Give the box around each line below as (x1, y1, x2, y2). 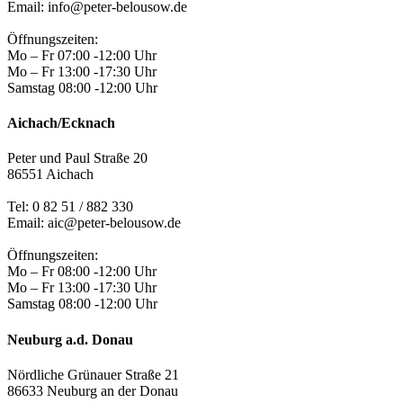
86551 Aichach (7, 166, 94, 183)
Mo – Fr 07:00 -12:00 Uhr (7, 47, 157, 63)
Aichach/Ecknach (7, 115, 115, 131)
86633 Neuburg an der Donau (7, 382, 178, 399)
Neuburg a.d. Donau (7, 331, 133, 347)
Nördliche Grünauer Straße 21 (7, 366, 179, 382)
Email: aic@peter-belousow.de (7, 215, 181, 231)
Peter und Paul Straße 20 (7, 150, 148, 166)
